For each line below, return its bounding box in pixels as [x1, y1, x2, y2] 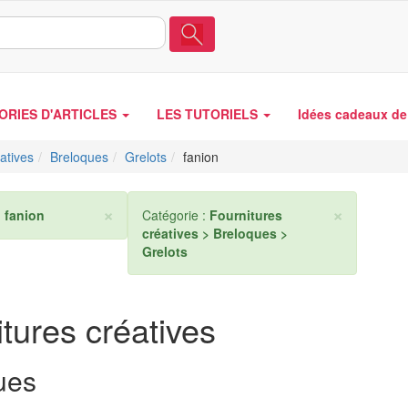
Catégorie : [142, 206, 209, 224]
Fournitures [209, 206, 282, 224]
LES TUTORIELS [157, 105, 261, 123]
